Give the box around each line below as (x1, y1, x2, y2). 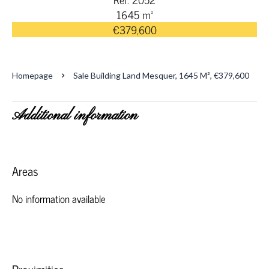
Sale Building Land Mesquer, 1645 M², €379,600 (73, 70, 249, 80)
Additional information (12, 106, 138, 125)
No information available (12, 190, 106, 207)
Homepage (12, 70, 53, 80)
